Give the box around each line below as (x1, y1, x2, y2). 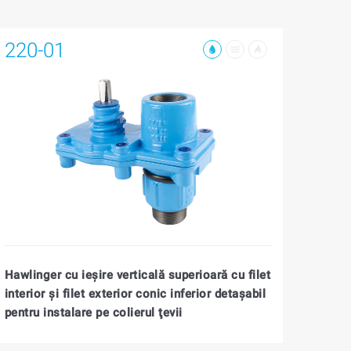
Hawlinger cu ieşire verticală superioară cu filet (4, 267, 271, 282)
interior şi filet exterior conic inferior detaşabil (4, 286, 266, 301)
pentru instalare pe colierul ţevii (4, 305, 183, 320)
